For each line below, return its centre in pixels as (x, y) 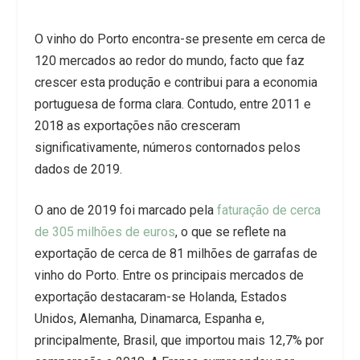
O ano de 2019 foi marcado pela (125, 211)
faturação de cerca (268, 211)
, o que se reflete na (230, 232)
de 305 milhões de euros (104, 232)
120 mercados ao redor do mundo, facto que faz (169, 61)
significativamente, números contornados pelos (167, 148)
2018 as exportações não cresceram (137, 126)
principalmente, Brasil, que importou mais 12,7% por (179, 341)
